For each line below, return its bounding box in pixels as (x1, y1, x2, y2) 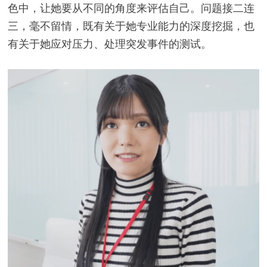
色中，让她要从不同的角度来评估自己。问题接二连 (7, 1, 254, 15)
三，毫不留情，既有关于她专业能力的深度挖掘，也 (7, 19, 254, 33)
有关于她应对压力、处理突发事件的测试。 (7, 37, 212, 51)
